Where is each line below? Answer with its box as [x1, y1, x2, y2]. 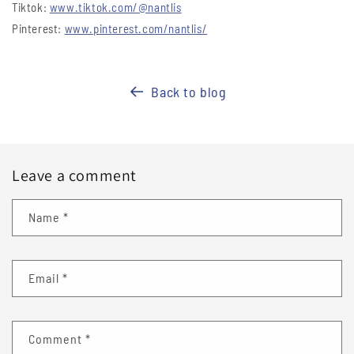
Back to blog [151, 83, 227, 101]
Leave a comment [12, 165, 137, 186]
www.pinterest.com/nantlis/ [64, 21, 208, 36]
